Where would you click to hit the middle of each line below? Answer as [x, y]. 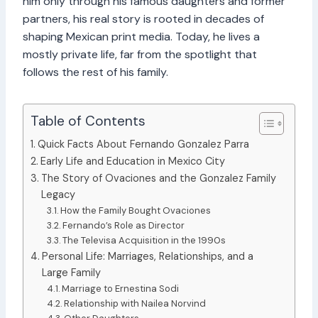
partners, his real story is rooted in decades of [143, 18]
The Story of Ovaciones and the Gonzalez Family [158, 178]
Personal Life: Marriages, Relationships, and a [147, 256]
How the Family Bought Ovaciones [136, 210]
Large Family [71, 272]
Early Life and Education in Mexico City [132, 161]
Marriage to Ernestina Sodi [121, 288]
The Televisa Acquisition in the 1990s [144, 240]
